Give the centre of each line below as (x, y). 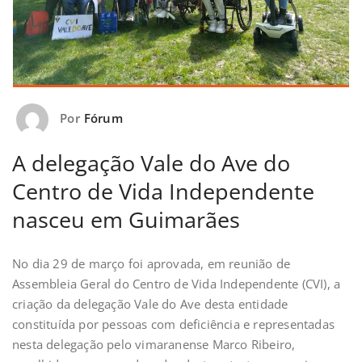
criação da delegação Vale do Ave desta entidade (150, 304)
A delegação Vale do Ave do (151, 163)
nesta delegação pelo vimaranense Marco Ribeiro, (154, 345)
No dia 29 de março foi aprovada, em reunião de (152, 264)
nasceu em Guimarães (126, 220)
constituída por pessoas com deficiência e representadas (174, 324)
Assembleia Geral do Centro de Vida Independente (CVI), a (177, 284)
